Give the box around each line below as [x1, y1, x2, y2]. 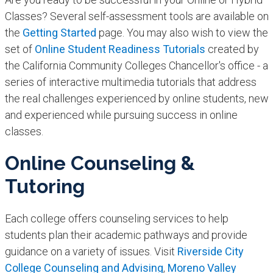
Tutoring [4, 175, 85, 198]
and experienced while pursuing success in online [4, 108, 238, 122]
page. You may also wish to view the [96, 26, 268, 40]
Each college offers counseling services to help [4, 212, 229, 225]
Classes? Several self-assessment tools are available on [4, 10, 269, 23]
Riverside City [177, 245, 244, 258]
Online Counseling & [4, 152, 195, 175]
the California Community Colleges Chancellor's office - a [4, 59, 268, 73]
